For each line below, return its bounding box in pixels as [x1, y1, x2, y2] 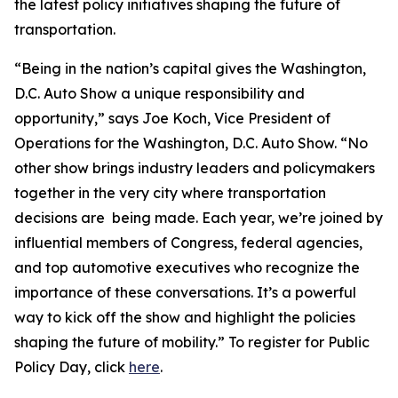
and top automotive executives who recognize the [14, 259, 360, 276]
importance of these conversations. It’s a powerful [14, 283, 356, 301]
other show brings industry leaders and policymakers [14, 159, 375, 177]
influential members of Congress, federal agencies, [14, 234, 362, 251]
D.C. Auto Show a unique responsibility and [14, 84, 305, 102]
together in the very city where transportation [14, 184, 326, 202]
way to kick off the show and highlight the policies [14, 308, 355, 326]
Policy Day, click [14, 358, 129, 376]
